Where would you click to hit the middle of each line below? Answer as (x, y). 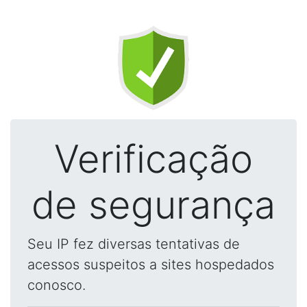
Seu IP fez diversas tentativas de (134, 244)
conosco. (57, 285)
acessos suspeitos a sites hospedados (151, 265)
